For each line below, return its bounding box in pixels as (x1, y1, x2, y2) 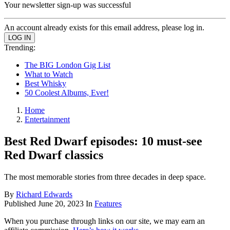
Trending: (4, 43, 35, 52)
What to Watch (25, 70, 73, 79)
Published (4, 199, 38, 208)
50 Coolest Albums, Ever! (25, 88, 109, 97)
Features (94, 199, 122, 208)
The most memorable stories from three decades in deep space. (4, 172, 206, 181)
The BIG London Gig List (25, 61, 110, 69)
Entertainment (25, 115, 70, 124)
